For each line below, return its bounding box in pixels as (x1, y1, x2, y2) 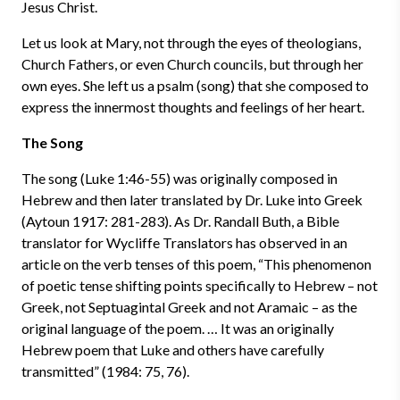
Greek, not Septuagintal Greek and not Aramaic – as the (21, 298, 357, 315)
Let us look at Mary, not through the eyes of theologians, (21, 34, 361, 51)
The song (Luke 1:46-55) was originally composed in (21, 170, 337, 187)
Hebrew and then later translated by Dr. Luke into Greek (21, 191, 362, 208)
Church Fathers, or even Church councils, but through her (21, 55, 363, 72)
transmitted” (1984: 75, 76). (21, 362, 189, 379)
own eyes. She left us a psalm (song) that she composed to (21, 77, 369, 94)
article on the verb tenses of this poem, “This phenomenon (21, 255, 371, 272)
